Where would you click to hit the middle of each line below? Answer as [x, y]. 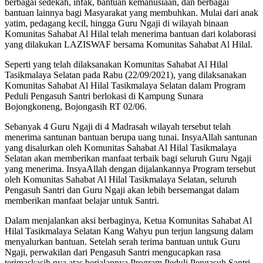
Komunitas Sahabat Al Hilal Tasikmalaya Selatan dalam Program [125, 86]
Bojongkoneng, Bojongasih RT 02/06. [76, 107]
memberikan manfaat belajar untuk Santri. [82, 201]
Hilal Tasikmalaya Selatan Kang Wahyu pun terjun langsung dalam [129, 231]
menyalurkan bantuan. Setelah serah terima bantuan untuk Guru [122, 242]
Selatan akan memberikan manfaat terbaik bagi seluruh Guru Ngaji [128, 159]
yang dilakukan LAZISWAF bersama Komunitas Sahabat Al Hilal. [129, 45]
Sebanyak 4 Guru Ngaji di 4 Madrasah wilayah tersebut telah [118, 127]
